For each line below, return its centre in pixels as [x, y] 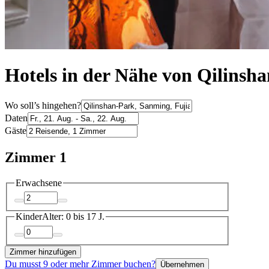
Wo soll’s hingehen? [43, 105]
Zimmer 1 [36, 157]
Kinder [29, 217]
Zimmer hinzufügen [43, 252]
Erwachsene [39, 183]
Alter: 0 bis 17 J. [73, 217]
